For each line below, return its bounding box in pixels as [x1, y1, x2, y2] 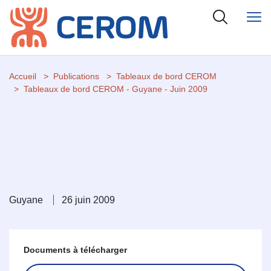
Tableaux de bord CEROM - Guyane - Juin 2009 [24, 84, 207, 94]
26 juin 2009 [61, 195, 115, 206]
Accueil [9, 71, 36, 81]
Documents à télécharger [24, 245, 127, 255]
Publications [53, 71, 99, 81]
